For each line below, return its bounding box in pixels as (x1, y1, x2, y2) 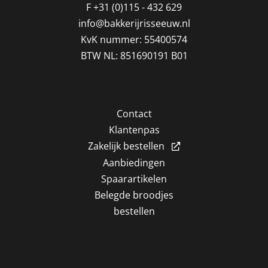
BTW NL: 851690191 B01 (80, 49, 188, 62)
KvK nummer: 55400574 (81, 33, 187, 46)
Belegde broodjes (95, 188, 173, 202)
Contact (116, 107, 152, 120)
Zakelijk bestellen (87, 139, 165, 153)
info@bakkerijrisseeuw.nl (78, 17, 190, 30)
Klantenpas (108, 123, 160, 136)
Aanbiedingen (103, 156, 165, 169)
